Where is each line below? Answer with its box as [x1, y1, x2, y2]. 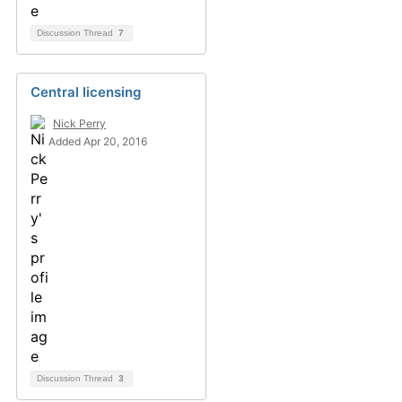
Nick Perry [53, 117, 106, 130]
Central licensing [31, 83, 141, 100]
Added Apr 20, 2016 [48, 135, 147, 148]
